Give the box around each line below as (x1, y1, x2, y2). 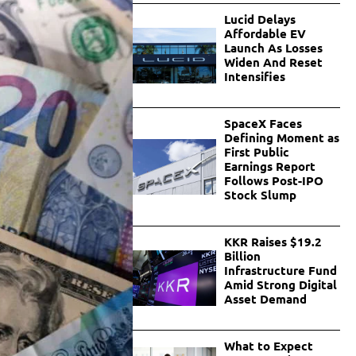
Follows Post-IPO (223, 172, 323, 189)
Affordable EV (223, 25, 306, 42)
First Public (223, 144, 289, 161)
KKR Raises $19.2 (223, 234, 322, 250)
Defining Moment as (223, 130, 339, 146)
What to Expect (223, 338, 313, 354)
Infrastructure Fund (223, 262, 337, 279)
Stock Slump (223, 187, 296, 203)
